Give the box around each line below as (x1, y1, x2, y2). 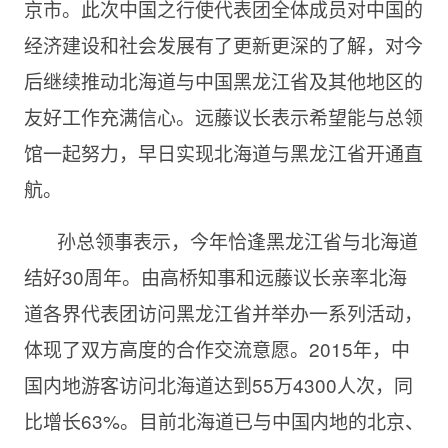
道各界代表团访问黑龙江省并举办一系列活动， (23, 299, 423, 326)
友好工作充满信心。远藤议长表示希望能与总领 (23, 103, 423, 130)
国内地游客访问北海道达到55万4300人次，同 (23, 371, 413, 398)
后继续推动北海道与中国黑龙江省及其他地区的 (23, 67, 423, 94)
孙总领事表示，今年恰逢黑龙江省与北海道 (56, 227, 418, 254)
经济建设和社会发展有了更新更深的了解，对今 (23, 31, 423, 58)
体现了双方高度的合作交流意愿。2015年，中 (23, 335, 410, 362)
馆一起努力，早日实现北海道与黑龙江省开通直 (23, 139, 423, 166)
